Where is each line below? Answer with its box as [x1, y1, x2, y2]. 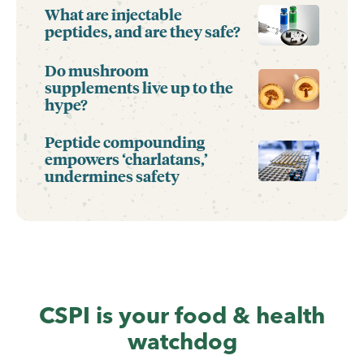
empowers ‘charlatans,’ [45, 147, 208, 169]
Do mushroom [45, 58, 149, 80]
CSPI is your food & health [39, 301, 325, 329]
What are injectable [45, 3, 182, 25]
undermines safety [45, 164, 180, 186]
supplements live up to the [45, 76, 233, 97]
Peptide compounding [45, 130, 205, 152]
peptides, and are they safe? [45, 20, 240, 42]
